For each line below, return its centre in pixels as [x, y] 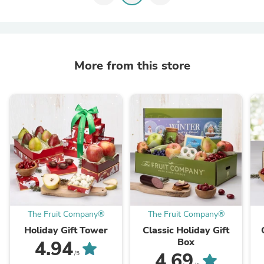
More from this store [132, 65]
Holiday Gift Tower [66, 231]
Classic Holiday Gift [186, 231]
